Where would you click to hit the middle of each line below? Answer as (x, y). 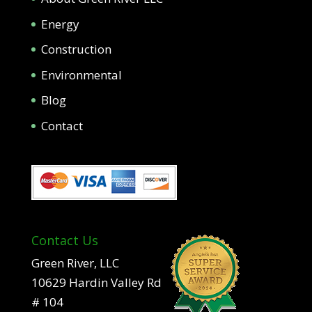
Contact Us (64, 241)
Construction (76, 49)
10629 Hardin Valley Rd (96, 283)
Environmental (81, 75)
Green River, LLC (75, 263)
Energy (60, 24)
